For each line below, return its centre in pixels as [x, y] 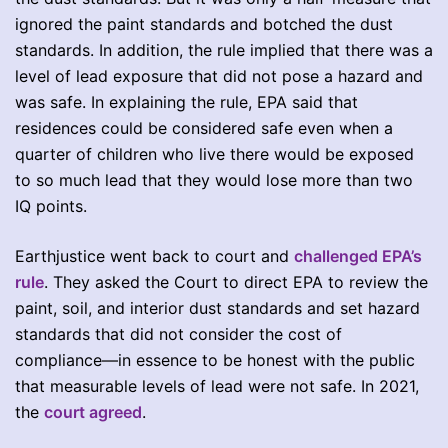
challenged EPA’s [358, 255]
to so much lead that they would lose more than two [214, 179]
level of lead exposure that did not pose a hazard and [219, 75]
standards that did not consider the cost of [178, 333]
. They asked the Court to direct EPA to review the [236, 281]
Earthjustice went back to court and [154, 255]
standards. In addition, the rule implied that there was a [224, 49]
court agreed [93, 411]
